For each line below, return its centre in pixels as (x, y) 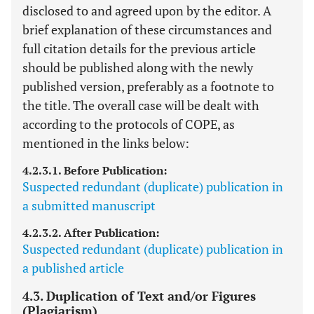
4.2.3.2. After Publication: (91, 233)
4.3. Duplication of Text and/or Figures (139, 296)
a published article (73, 268)
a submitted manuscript (89, 205)
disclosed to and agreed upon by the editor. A (147, 11)
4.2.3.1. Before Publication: (95, 170)
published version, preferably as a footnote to (148, 86)
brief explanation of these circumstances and (147, 29)
